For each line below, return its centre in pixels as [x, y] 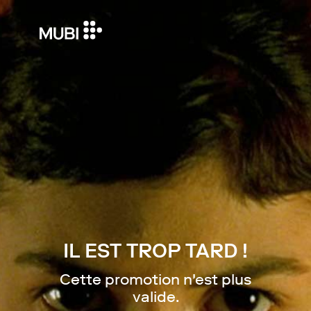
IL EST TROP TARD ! [155, 251]
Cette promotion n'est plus [155, 279]
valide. [155, 296]
